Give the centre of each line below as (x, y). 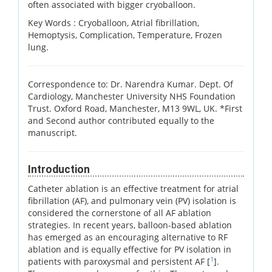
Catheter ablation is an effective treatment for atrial (133, 188)
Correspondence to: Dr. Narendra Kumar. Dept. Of (131, 84)
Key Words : (53, 22)
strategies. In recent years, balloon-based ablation (130, 225)
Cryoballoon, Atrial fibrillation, (139, 22)
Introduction (59, 169)
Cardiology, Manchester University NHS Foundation (132, 96)
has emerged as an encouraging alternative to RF (128, 237)
